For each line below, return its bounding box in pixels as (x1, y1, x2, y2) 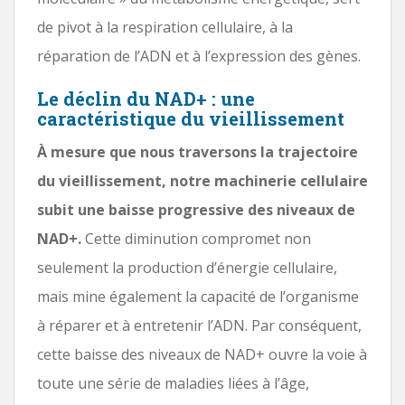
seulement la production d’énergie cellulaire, (37, 257, 337, 278)
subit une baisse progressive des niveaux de (37, 199, 355, 220)
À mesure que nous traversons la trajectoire (37, 141, 358, 162)
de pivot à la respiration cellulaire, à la (37, 16, 293, 37)
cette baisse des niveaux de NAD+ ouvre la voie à (37, 344, 367, 364)
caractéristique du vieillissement (37, 106, 344, 130)
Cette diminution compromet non (81, 228, 311, 249)
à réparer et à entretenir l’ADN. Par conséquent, (37, 315, 362, 335)
